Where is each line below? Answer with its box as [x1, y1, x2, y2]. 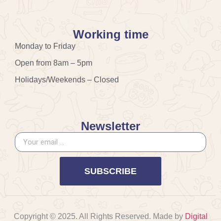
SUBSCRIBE [84, 166, 137, 177]
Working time [73, 28, 148, 41]
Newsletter [81, 119, 140, 133]
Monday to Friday [15, 42, 75, 51]
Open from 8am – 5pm [15, 59, 92, 68]
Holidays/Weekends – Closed [15, 75, 119, 84]
